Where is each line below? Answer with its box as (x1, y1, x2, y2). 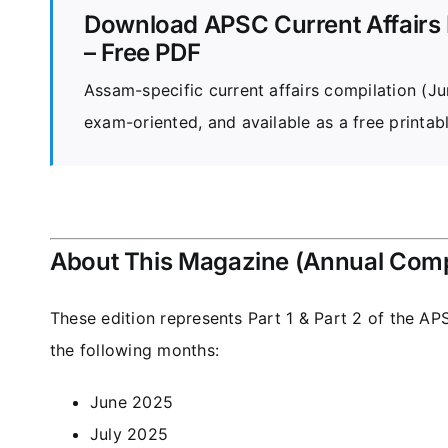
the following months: (49, 340, 219, 361)
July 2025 (89, 424, 169, 445)
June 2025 (89, 392, 174, 413)
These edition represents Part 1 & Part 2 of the (49, 308, 420, 329)
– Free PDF (83, 38, 201, 68)
